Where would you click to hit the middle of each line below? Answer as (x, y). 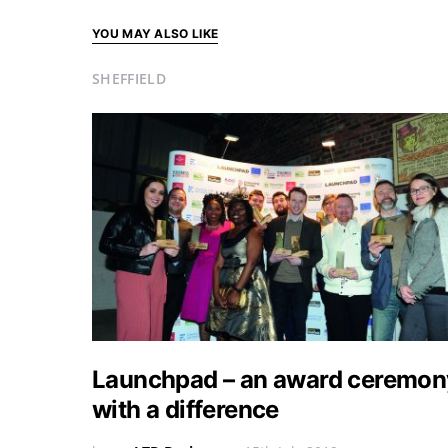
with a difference (185, 409)
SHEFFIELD (129, 78)
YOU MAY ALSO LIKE (155, 33)
